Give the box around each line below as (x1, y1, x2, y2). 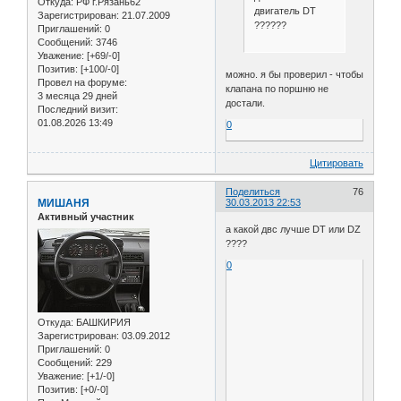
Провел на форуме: (38, 77, 127, 89)
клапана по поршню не (226, 82, 329, 94)
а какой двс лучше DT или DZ (226, 223, 362, 235)
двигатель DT (253, 5, 316, 17)
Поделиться (226, 186, 281, 198)
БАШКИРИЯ (73, 316, 131, 328)
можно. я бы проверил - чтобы (226, 68, 364, 80)
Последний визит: (38, 104, 118, 115)
